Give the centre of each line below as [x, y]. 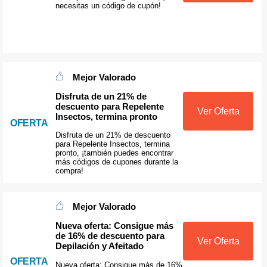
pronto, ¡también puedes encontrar [114, 153]
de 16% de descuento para [110, 236]
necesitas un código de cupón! [108, 6]
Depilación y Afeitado [99, 246]
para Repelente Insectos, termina [112, 144]
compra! [69, 171]
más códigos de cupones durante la [117, 162]
